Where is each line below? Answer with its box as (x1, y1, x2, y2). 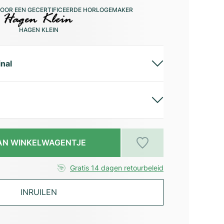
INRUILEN (20, 187, 57, 197)
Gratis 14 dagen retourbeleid (70, 163, 163, 172)
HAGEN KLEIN (18, 26, 58, 33)
